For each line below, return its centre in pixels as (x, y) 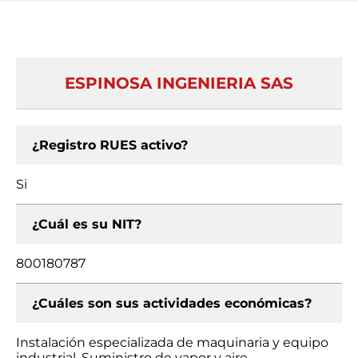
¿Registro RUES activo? (110, 145)
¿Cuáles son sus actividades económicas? (172, 303)
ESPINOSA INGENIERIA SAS (179, 83)
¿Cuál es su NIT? (87, 224)
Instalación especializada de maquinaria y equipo (172, 342)
